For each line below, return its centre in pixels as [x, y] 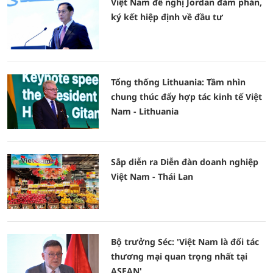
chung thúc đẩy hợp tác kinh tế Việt [186, 97]
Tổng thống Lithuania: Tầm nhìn [178, 82]
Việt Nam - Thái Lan [152, 176]
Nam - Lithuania [145, 111]
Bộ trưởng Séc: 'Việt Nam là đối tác [185, 242]
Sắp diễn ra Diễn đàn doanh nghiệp [185, 162]
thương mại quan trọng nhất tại [179, 256]
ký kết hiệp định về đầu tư [167, 17]
